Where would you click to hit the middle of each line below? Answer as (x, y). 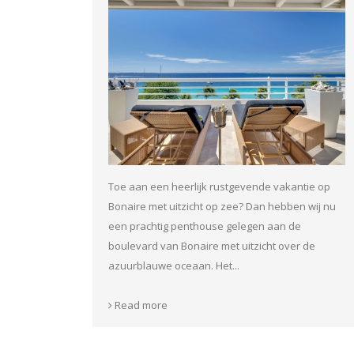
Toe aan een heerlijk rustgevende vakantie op (219, 186)
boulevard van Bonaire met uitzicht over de (212, 245)
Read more (140, 305)
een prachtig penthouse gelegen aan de (205, 226)
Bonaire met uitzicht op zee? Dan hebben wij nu (222, 206)
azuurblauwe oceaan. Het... (174, 265)
